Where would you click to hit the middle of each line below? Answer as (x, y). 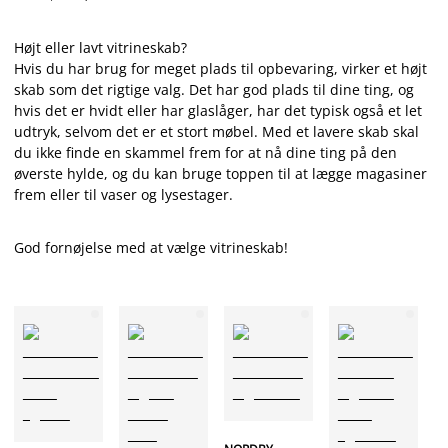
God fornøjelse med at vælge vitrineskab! (151, 247)
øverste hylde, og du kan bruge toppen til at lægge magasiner (220, 173)
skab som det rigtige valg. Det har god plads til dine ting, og (214, 89)
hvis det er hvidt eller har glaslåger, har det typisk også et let (218, 110)
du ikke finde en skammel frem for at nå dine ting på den (205, 152)
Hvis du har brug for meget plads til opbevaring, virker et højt (220, 68)
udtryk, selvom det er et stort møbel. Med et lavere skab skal (216, 131)
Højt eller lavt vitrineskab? (100, 47)
